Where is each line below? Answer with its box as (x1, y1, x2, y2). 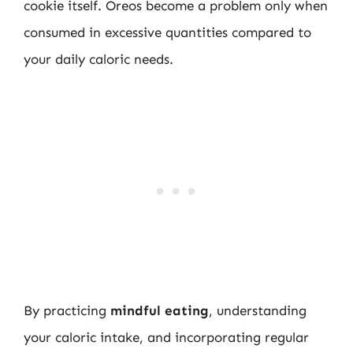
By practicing (24, 303, 110, 318)
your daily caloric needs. (24, 50, 173, 67)
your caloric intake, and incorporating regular (24, 329, 309, 345)
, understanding (209, 303, 307, 318)
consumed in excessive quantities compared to (24, 24, 311, 40)
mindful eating (110, 303, 209, 318)
